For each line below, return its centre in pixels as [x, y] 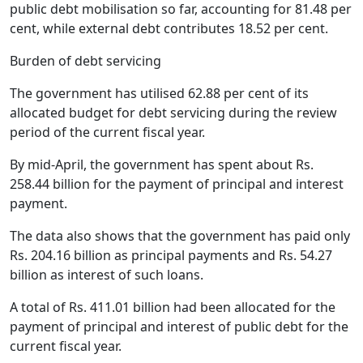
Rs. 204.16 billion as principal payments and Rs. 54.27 [171, 255]
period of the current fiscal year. [107, 132]
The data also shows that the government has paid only [180, 235]
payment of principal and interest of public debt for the [179, 326]
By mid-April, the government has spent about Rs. [162, 164]
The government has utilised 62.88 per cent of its [159, 93]
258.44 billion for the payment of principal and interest [177, 184]
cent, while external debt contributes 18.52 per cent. [169, 28]
